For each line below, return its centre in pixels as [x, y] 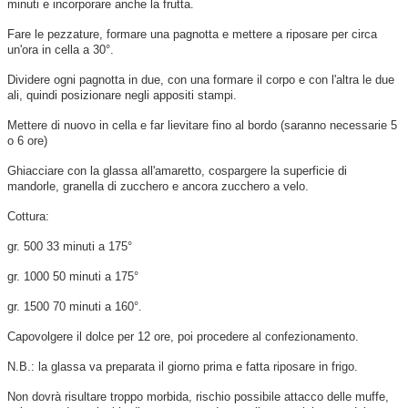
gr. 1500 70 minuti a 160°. [75, 306]
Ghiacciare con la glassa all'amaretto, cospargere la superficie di [177, 170]
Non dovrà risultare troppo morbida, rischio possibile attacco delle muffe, [198, 396]
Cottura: [28, 216]
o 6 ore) [27, 140]
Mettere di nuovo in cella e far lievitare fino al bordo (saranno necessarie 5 [202, 125]
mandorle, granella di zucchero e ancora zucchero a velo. [158, 186]
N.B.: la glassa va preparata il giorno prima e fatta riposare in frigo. [183, 366]
